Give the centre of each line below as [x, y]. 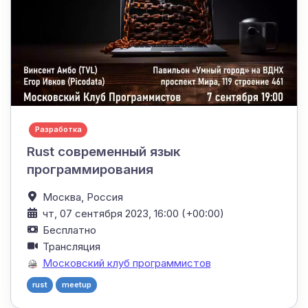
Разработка [58, 130]
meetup [76, 285]
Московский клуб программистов [126, 263]
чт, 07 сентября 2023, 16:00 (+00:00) [133, 213]
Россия [104, 197]
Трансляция [71, 246]
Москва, [64, 197]
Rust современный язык [103, 151]
